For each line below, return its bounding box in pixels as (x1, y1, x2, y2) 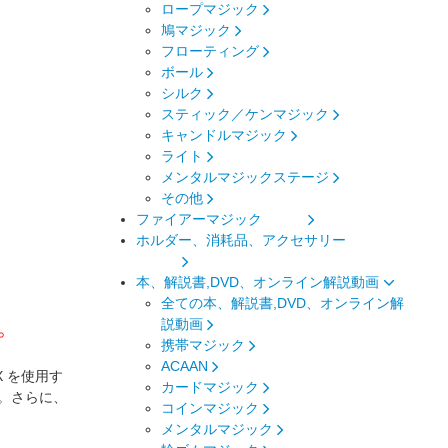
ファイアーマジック (136, 210, 309, 227)
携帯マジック (161, 336, 250, 353)
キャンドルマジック (161, 126, 292, 143)
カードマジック (161, 378, 264, 395)
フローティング (161, 42, 264, 59)
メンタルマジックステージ (161, 168, 334, 185)
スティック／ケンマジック (161, 105, 334, 122)
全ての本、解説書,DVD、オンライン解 (161, 294, 405, 311)
